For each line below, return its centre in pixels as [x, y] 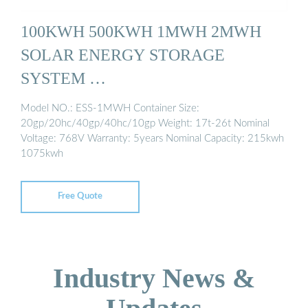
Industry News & [154, 278]
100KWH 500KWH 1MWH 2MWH [141, 32]
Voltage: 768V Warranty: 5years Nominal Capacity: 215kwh [152, 138]
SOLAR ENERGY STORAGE [123, 55]
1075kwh [42, 153]
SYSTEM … [63, 78]
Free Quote [80, 197]
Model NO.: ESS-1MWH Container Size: [110, 108]
